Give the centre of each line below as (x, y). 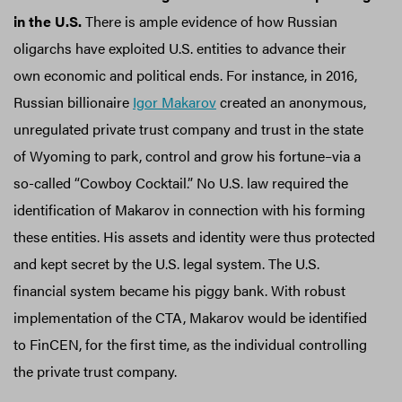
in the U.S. (49, 21)
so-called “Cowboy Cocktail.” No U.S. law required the (181, 182)
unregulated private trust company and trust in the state (188, 128)
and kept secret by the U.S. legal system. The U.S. (166, 263)
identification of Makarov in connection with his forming (189, 209)
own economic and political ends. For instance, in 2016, (185, 74)
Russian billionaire (73, 101)
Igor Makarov (175, 101)
